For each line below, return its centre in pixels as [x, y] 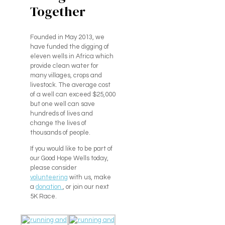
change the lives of [58, 123]
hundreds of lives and [61, 114]
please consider [53, 168]
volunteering [49, 178]
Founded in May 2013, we [67, 37]
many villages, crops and [66, 76]
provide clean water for [64, 66]
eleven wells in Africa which [72, 57]
